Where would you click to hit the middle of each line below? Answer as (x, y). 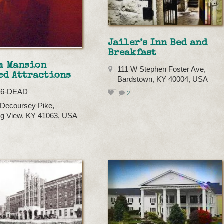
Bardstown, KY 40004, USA (163, 80)
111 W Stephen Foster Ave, (162, 70)
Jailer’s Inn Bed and (158, 44)
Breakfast (132, 54)
